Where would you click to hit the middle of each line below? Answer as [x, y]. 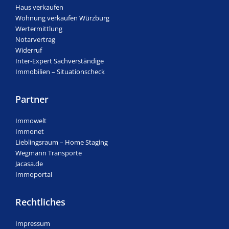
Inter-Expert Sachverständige [60, 61]
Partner [32, 99]
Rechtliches [40, 202]
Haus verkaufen [39, 7]
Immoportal [34, 174]
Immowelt [31, 120]
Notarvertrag [35, 39]
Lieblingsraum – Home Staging [62, 142]
